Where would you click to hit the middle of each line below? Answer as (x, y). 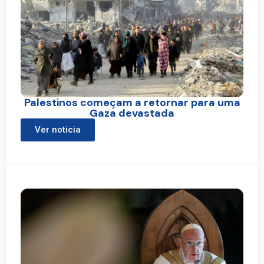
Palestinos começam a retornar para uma (132, 102)
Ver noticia (58, 129)
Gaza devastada (132, 113)
